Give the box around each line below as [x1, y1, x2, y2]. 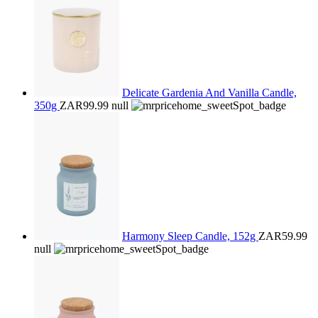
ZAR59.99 [258, 230, 307, 242]
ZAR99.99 [60, 99, 109, 111]
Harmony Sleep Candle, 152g [122, 230, 258, 242]
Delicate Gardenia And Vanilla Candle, [122, 87, 297, 99]
